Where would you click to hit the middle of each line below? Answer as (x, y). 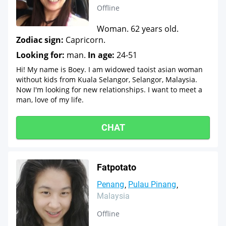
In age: (101, 55)
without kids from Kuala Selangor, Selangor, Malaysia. (107, 79)
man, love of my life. (50, 100)
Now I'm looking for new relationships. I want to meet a (109, 90)
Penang (110, 184)
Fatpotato (117, 167)
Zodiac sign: (40, 40)
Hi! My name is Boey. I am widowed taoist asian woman (109, 69)
